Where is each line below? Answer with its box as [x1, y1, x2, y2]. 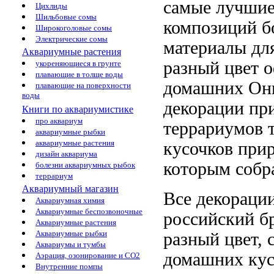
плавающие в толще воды [35, 70, 123, 79]
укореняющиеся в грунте [35, 59, 121, 68]
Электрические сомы [35, 34, 108, 43]
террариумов [163, 118, 263, 138]
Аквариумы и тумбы [35, 240, 106, 249]
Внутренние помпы [35, 262, 103, 271]
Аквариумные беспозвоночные [35, 207, 143, 216]
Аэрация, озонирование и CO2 [35, 251, 140, 260]
